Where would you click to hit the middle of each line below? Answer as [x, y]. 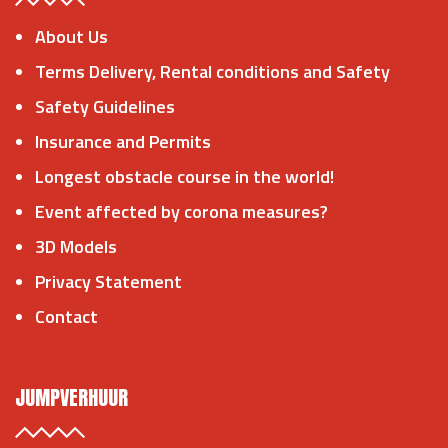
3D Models [76, 247]
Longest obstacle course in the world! [184, 177]
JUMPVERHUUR [71, 398]
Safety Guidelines [105, 107]
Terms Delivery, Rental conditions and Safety [212, 72]
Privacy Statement [108, 282]
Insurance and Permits [123, 142]
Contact [66, 317]
